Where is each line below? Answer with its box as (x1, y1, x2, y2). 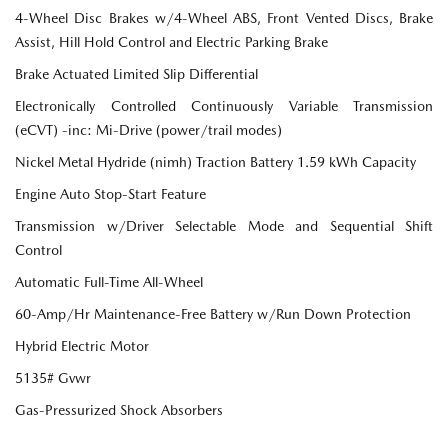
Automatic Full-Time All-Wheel (15, 274, 203, 291)
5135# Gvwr (15, 370, 91, 387)
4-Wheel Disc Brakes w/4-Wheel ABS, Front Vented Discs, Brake (15, 10, 433, 27)
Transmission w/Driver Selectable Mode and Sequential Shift (15, 218, 433, 235)
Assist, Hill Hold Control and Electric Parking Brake (15, 34, 328, 51)
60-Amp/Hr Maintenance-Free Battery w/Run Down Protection (15, 306, 411, 323)
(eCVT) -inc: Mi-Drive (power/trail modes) (15, 122, 282, 139)
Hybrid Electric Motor (15, 338, 149, 355)
